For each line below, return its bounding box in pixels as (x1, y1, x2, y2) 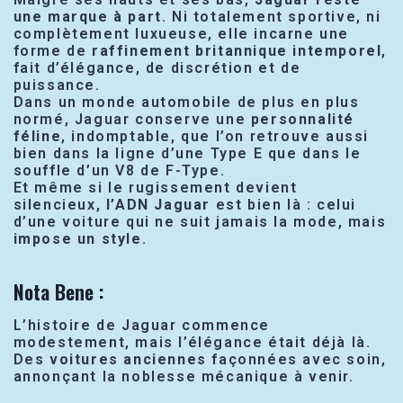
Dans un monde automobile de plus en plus (13, 94, 360, 112)
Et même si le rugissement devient (13, 179, 298, 197)
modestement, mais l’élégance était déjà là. (13, 334, 372, 352)
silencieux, (13, 196, 106, 214)
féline (13, 128, 62, 146)
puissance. (13, 76, 101, 94)
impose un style (13, 230, 142, 248)
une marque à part (13, 8, 162, 26)
